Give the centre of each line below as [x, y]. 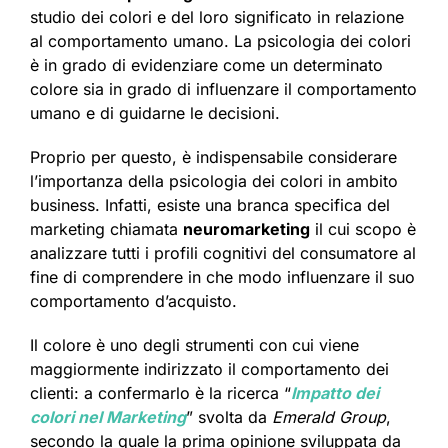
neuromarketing [246, 229]
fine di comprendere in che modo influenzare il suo [222, 277]
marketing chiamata [106, 229]
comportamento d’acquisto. [133, 301]
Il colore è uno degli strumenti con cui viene [194, 345]
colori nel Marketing [108, 417]
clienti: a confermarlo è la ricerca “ [160, 393]
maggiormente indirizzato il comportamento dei [209, 369]
